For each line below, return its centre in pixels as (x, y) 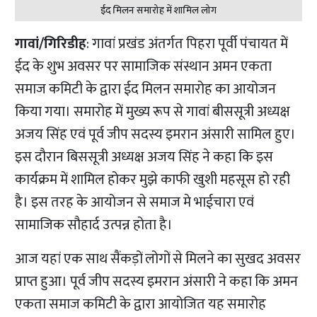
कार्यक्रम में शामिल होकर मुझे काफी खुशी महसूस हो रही (153, 180)
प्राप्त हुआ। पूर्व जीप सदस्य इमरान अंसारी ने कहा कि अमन (157, 282)
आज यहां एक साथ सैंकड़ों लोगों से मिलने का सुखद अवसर (158, 259)
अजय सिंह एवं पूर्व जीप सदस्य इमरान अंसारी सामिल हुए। (156, 135)
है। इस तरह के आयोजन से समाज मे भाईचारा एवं (135, 203)
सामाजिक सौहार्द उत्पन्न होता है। (94, 225)
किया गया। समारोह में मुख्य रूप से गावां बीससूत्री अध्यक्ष (153, 112)
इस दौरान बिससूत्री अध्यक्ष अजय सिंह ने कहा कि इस (144, 157)
